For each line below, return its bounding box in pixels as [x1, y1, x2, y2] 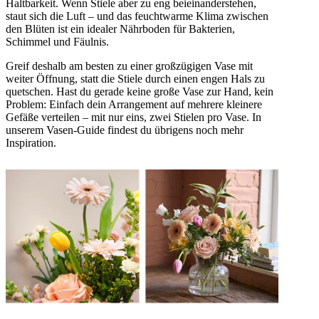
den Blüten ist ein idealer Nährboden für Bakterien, [6, 23, 235, 36]
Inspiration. [6, 137, 56, 150]
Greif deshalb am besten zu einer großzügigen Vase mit [6, 60, 253, 73]
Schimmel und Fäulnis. [6, 36, 109, 48]
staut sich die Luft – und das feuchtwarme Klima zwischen [6, 10, 268, 23]
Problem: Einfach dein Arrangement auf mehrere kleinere [6, 98, 262, 111]
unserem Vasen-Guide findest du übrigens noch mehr [6, 124, 244, 137]
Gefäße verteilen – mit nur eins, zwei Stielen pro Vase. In [6, 111, 261, 124]
